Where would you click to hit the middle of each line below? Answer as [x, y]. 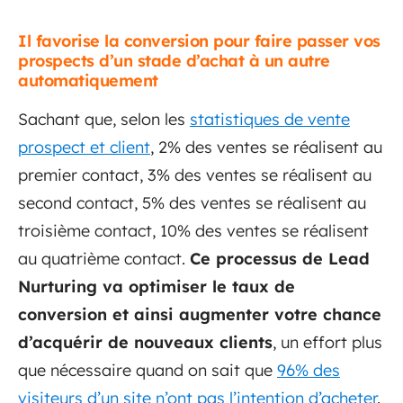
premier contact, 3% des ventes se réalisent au [195, 175]
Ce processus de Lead [280, 259]
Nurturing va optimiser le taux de [157, 287]
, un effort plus [327, 342]
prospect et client [84, 147]
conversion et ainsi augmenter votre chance [200, 314]
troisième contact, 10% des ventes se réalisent [193, 231]
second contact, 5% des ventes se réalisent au [192, 203]
